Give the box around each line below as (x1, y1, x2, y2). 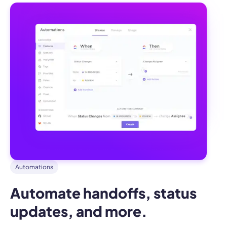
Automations (15, 163, 53, 171)
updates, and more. (10, 202, 147, 220)
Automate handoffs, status (10, 183, 197, 202)
